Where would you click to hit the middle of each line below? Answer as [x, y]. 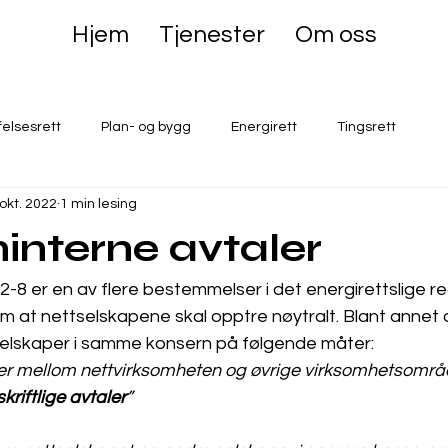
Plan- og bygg [146, 126]
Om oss [335, 34]
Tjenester [211, 34]
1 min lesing [98, 203]
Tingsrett [366, 126]
